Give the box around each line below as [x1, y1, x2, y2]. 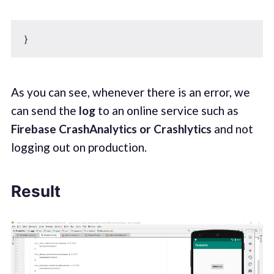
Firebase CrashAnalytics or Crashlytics [10, 122, 212, 136]
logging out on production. [10, 140, 147, 155]
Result [10, 181, 61, 201]
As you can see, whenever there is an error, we [10, 85, 250, 100]
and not [211, 122, 253, 136]
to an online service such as [95, 103, 239, 118]
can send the [10, 103, 79, 118]
